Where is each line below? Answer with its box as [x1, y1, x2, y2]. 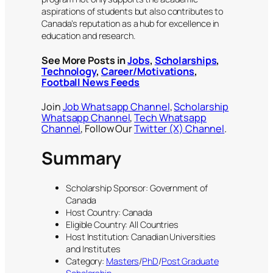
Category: [66, 255, 107, 268]
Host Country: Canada [66, 207, 152, 219]
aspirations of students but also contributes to [41, 5, 224, 17]
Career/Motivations [101, 65, 195, 79]
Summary [41, 146, 122, 170]
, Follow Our [80, 122, 135, 136]
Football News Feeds [41, 76, 140, 90]
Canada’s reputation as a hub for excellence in [41, 17, 219, 29]
